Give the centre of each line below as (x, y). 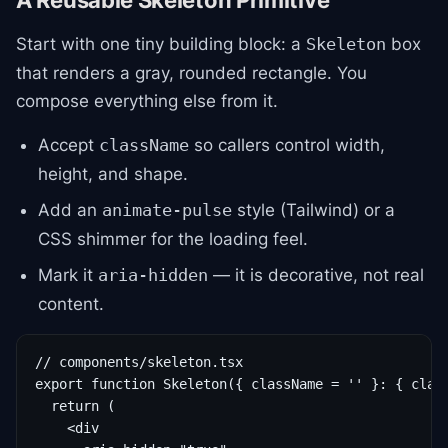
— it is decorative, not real (316, 275)
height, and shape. (113, 174)
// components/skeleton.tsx (139, 362)
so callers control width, (287, 145)
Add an (70, 210)
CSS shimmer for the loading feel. (173, 239)
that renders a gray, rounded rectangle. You (191, 73)
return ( (75, 406)
